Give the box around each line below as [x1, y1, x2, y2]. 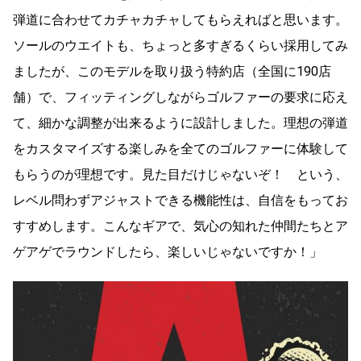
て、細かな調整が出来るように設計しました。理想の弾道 [13, 115, 348, 131]
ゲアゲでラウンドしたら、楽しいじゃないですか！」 [13, 244, 322, 260]
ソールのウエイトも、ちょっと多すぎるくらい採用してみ [13, 38, 348, 54]
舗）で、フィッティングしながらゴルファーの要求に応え [13, 89, 348, 106]
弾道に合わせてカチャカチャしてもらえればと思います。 [13, 12, 348, 28]
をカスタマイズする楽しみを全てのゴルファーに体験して [13, 141, 348, 157]
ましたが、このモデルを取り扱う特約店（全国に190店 [13, 64, 331, 80]
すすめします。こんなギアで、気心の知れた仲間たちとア [13, 218, 348, 234]
